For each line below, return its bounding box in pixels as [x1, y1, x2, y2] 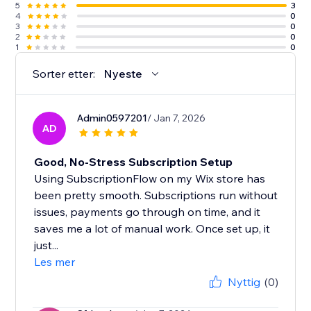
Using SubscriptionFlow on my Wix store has [34, 171, 266, 186]
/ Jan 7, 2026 [147, 112, 206, 125]
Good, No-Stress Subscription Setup [34, 155, 233, 169]
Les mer [34, 255, 76, 269]
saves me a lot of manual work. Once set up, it [34, 221, 271, 236]
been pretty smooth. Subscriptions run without [34, 188, 278, 203]
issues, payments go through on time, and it [34, 205, 261, 219]
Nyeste [103, 67, 143, 81]
